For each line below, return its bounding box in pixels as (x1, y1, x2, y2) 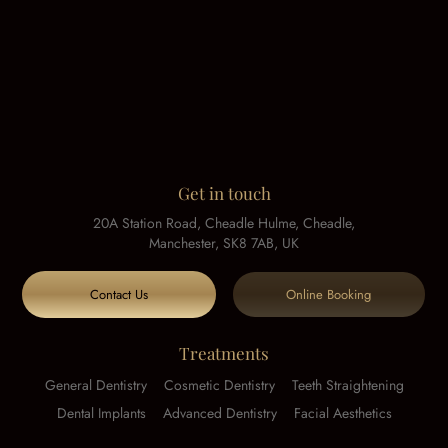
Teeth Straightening (291, 375, 404, 396)
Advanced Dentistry (162, 403, 277, 424)
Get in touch (177, 182, 271, 205)
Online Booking (286, 285, 372, 305)
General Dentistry (44, 375, 147, 396)
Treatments (179, 342, 269, 365)
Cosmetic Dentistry (163, 375, 275, 396)
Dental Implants (56, 403, 146, 424)
